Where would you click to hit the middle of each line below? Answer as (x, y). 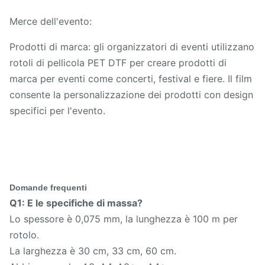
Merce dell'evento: (51, 21)
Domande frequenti (48, 187)
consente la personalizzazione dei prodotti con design (131, 94)
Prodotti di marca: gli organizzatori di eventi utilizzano (132, 46)
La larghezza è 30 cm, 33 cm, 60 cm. (93, 251)
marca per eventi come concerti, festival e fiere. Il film (131, 78)
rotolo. (24, 235)
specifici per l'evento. (57, 110)
